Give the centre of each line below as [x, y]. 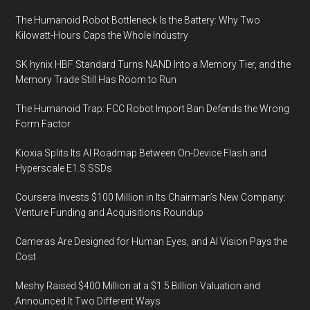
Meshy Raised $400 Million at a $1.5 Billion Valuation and [138, 286]
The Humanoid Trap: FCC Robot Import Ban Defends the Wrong [153, 109]
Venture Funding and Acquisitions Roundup [110, 212]
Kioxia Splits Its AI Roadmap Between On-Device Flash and [141, 153]
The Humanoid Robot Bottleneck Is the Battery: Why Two [138, 20]
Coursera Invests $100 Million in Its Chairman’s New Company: [151, 197]
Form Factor [43, 124]
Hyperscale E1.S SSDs [64, 168]
